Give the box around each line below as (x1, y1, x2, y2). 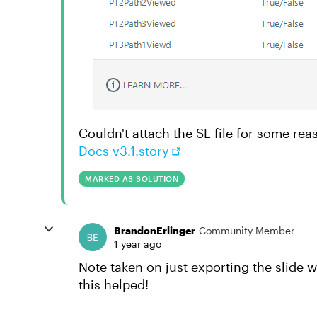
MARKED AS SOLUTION (85, 174, 178, 183)
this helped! (79, 277, 149, 292)
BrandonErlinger (114, 224, 195, 236)
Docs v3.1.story (79, 143, 169, 158)
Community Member (199, 224, 294, 236)
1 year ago (114, 238, 161, 250)
